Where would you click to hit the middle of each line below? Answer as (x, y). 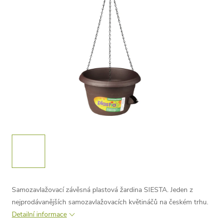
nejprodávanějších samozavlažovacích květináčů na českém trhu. (110, 202)
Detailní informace (39, 214)
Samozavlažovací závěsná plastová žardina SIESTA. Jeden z (102, 190)
